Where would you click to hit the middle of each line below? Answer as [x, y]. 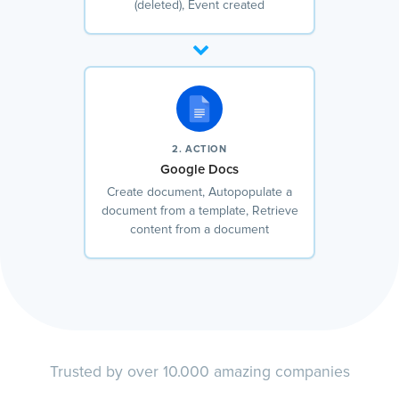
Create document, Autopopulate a [199, 193]
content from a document [199, 230]
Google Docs [199, 170]
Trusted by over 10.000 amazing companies [199, 373]
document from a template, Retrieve [199, 212]
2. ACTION [199, 150]
